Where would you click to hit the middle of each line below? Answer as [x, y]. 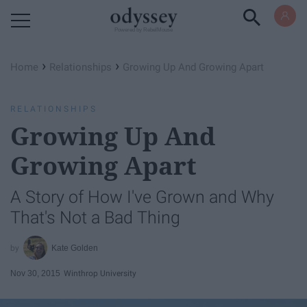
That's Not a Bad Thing [95, 218]
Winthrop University [100, 273]
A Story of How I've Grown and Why [142, 197]
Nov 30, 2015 [35, 273]
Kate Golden [75, 248]
